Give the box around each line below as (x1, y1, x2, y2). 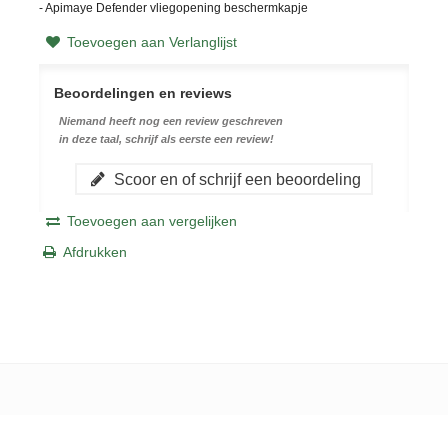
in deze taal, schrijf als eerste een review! (58, 132, 274, 145)
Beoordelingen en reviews (53, 84, 232, 101)
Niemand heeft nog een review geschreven (58, 114, 283, 127)
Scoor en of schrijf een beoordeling (109, 169, 361, 188)
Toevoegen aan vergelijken (66, 212, 237, 229)
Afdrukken (62, 243, 127, 260)
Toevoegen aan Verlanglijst (66, 33, 237, 50)
